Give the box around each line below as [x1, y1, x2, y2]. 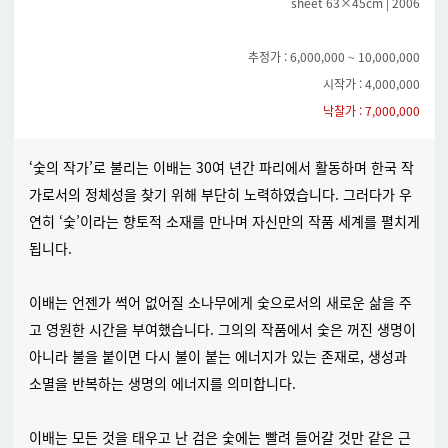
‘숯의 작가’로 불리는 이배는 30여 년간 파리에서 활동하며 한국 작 [28, 157, 414, 177]
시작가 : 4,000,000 [322, 75, 420, 92]
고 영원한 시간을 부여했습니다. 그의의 [28, 319, 257, 339]
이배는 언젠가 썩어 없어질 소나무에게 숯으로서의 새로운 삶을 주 [28, 292, 412, 312]
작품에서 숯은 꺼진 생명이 [256, 319, 416, 339]
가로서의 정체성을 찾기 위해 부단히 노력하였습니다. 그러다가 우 [28, 184, 412, 204]
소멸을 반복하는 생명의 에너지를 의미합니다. [28, 373, 296, 393]
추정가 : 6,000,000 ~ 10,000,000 [247, 48, 420, 65]
